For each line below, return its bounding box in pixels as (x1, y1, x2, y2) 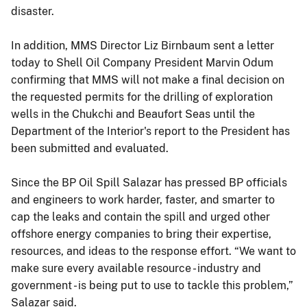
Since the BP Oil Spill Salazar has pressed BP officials (11, 175, 287, 189)
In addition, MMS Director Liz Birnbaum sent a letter (11, 38, 274, 52)
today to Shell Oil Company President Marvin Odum (11, 56, 273, 69)
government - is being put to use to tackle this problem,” (11, 278, 293, 292)
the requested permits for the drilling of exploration (11, 90, 273, 103)
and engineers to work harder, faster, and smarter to (11, 193, 275, 206)
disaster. (11, 4, 54, 18)
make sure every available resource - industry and (11, 261, 261, 275)
